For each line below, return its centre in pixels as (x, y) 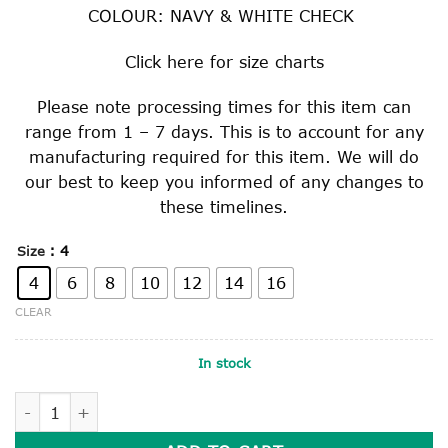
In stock (224, 363)
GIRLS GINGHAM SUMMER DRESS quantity (168, 402)
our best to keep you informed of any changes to (224, 182)
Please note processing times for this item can (224, 107)
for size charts (263, 61)
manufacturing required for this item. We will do (224, 157)
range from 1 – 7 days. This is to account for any (224, 132)
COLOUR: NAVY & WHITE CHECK (224, 15)
